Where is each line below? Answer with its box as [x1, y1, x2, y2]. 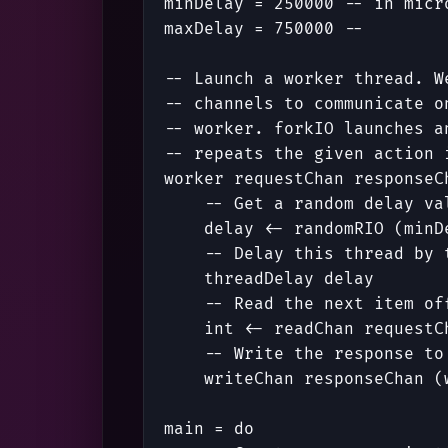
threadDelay [204, 269, 314, 290]
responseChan [304, 369, 424, 390]
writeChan [204, 369, 294, 390]
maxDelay [164, 19, 244, 40]
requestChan [234, 169, 344, 190]
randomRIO [294, 219, 384, 240]
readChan [274, 319, 354, 340]
